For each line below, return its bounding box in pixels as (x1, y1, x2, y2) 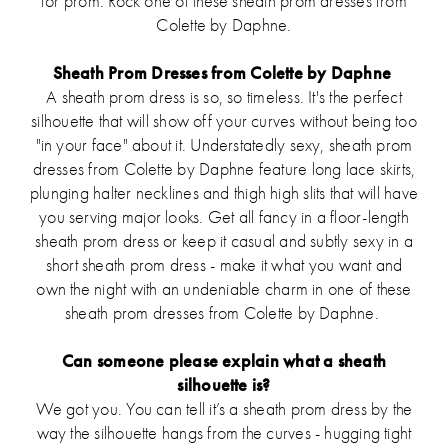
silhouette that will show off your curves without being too (31, 110, 417, 131)
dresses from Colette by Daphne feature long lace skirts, (32, 158, 416, 179)
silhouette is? (177, 373, 271, 396)
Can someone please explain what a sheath (61, 349, 387, 372)
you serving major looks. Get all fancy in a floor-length (39, 206, 409, 227)
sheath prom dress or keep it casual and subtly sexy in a (35, 230, 413, 251)
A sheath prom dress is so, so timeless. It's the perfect (46, 86, 402, 107)
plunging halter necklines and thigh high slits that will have (30, 182, 418, 203)
